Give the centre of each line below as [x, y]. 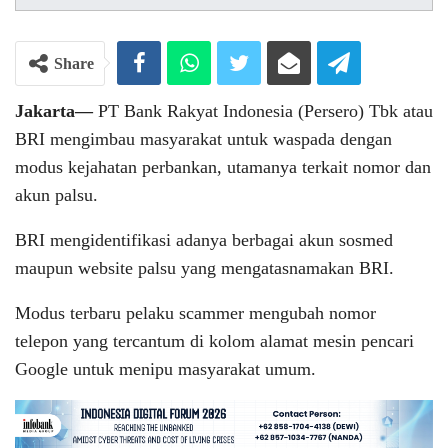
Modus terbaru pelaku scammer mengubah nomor [195, 312]
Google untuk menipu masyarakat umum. [165, 368]
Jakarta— [54, 110]
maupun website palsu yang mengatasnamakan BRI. [204, 267]
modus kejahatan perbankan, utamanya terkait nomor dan [223, 166]
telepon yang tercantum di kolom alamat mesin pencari [214, 340]
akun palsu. [56, 194]
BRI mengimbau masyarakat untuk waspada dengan [203, 138]
